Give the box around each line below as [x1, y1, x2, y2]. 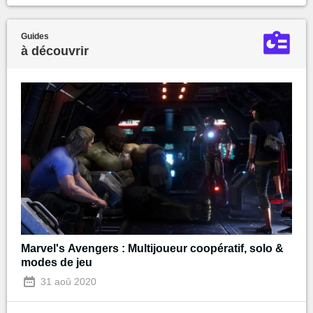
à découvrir [21, 43, 89, 58]
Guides [21, 31, 49, 41]
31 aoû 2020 [38, 276, 96, 287]
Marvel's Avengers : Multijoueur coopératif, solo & [21, 242, 284, 254]
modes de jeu [21, 256, 92, 268]
